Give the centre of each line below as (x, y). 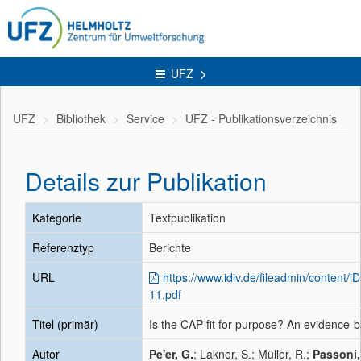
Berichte (170, 247)
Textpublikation (187, 218)
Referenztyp (63, 247)
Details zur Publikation (146, 181)
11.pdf (165, 294)
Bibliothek (81, 118)
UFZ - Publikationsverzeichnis (261, 118)
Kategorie (57, 218)
